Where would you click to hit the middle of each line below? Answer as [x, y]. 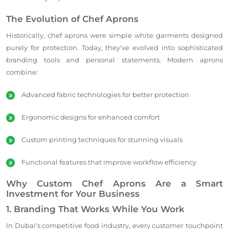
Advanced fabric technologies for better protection [105, 94]
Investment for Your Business [73, 193]
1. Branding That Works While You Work [95, 209]
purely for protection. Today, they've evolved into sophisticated [114, 47]
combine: [22, 72]
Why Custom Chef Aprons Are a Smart [114, 183]
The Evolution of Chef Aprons [72, 19]
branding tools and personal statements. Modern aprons [114, 60]
